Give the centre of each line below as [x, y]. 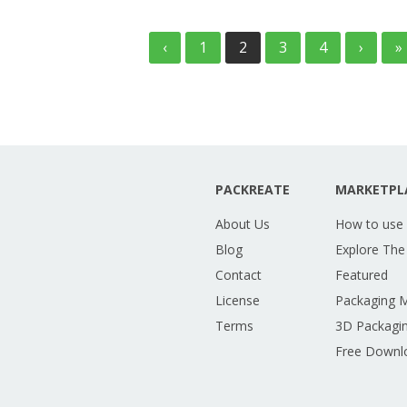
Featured [362, 275]
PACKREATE [253, 190]
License [238, 301]
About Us [243, 224]
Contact [238, 275]
